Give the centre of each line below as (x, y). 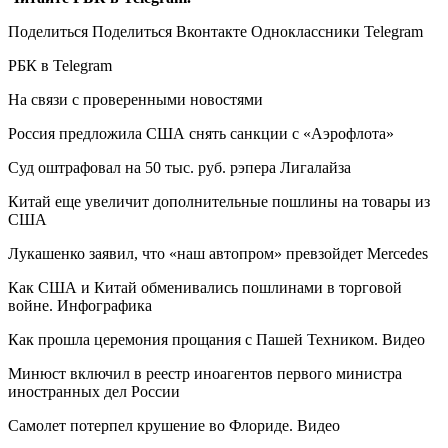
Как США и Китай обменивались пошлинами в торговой (205, 288)
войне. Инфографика (80, 306)
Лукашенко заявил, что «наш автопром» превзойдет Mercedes (218, 254)
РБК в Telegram (60, 66)
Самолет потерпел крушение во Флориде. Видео (174, 426)
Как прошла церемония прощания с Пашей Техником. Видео (216, 340)
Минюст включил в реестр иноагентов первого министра (205, 374)
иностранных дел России (94, 392)
